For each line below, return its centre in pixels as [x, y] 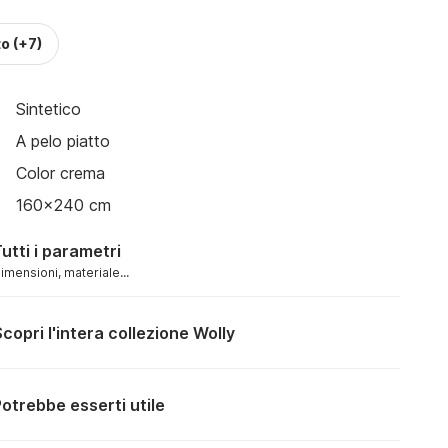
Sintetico [48, 109]
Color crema [60, 173]
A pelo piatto [63, 141]
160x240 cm [63, 205]
